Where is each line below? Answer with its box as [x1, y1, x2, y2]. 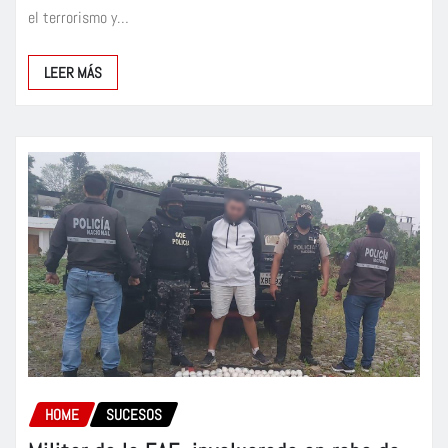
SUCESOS [106, 405, 162, 425]
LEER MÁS [44, 63, 102, 83]
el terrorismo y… [28, 7, 129, 29]
